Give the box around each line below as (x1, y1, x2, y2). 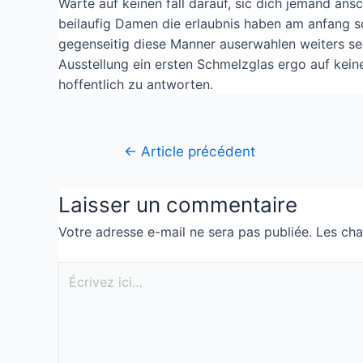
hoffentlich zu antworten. (58, 76, 213, 93)
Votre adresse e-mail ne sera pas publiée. (58, 223, 312, 240)
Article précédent (136, 142, 255, 160)
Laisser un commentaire (58, 191, 297, 217)
